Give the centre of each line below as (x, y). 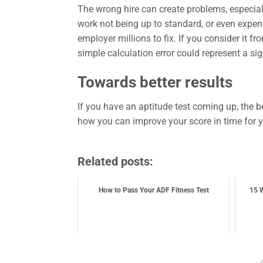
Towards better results (155, 82)
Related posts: (115, 162)
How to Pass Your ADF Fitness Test (154, 190)
